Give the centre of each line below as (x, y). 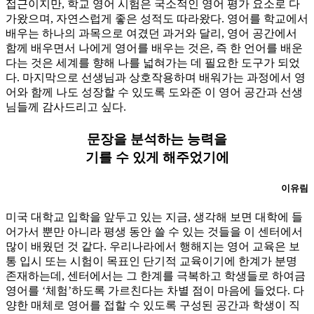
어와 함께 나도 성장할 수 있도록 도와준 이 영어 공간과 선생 (154, 92)
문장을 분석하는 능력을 (157, 139)
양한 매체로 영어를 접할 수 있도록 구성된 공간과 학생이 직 (153, 305)
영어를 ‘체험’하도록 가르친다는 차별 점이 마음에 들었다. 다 (155, 290)
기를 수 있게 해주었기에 (157, 157)
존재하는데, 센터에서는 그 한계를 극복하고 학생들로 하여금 (156, 275)
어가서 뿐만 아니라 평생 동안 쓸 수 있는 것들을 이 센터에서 (154, 231)
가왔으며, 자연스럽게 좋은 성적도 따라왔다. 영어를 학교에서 (157, 18)
